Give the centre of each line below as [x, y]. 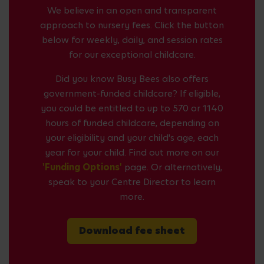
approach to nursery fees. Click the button [132, 25]
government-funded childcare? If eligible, [132, 93]
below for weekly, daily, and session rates [132, 39]
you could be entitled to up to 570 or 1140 [132, 108]
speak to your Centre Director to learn [132, 181]
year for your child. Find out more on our [132, 152]
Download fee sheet [132, 230]
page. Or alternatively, [172, 167]
